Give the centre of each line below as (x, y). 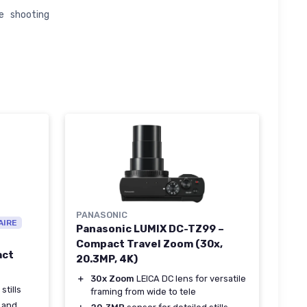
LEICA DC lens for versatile (190, 279)
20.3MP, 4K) (107, 259)
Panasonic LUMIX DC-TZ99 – (150, 229)
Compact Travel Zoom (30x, (149, 244)
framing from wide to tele (143, 292)
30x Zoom (112, 279)
